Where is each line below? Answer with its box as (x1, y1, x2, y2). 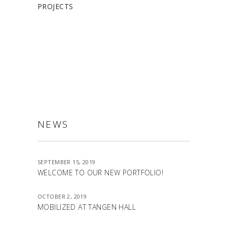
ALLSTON (37, 32, 107, 51)
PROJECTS (37, 2, 73, 12)
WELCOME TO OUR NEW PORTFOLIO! (37, 168, 164, 178)
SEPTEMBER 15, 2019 (37, 158, 96, 166)
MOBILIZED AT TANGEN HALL (37, 202, 136, 212)
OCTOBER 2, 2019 (37, 193, 87, 201)
